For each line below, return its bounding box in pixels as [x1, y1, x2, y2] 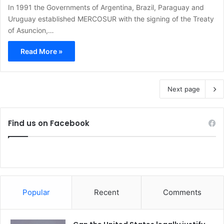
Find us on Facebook [8, 118, 89, 129]
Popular [22, 187, 50, 197]
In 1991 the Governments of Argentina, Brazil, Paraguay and [8, 3, 204, 12]
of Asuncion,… [8, 26, 54, 35]
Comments [163, 187, 202, 197]
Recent [93, 187, 119, 197]
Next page [167, 85, 200, 93]
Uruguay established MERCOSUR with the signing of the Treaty [8, 14, 214, 23]
